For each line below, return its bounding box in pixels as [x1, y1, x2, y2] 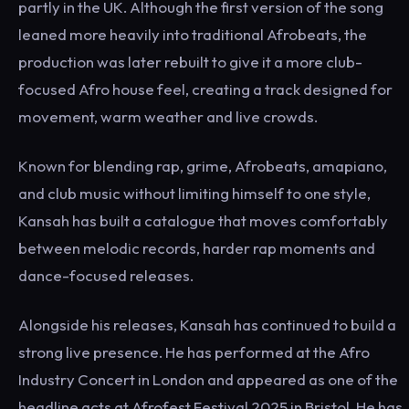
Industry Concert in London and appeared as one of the [18, 369, 398, 389]
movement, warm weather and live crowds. [18, 106, 318, 126]
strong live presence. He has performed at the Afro [18, 341, 370, 362]
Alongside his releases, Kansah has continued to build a [18, 314, 396, 334]
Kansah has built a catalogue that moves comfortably [18, 210, 388, 230]
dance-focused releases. [18, 265, 194, 285]
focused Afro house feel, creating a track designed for [18, 79, 393, 99]
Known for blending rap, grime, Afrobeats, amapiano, [18, 155, 387, 175]
